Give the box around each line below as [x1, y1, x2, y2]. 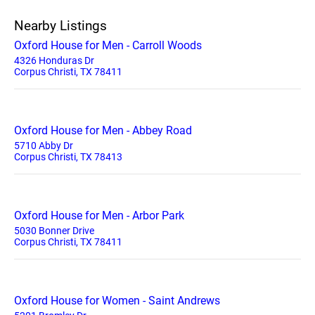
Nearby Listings [14, 17, 107, 34]
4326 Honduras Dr [14, 54, 94, 66]
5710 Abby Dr [14, 139, 73, 151]
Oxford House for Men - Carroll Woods [14, 38, 202, 52]
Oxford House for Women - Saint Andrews [14, 293, 220, 307]
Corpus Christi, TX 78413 [14, 150, 122, 162]
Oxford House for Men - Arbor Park [14, 208, 184, 222]
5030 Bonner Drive [14, 224, 94, 236]
